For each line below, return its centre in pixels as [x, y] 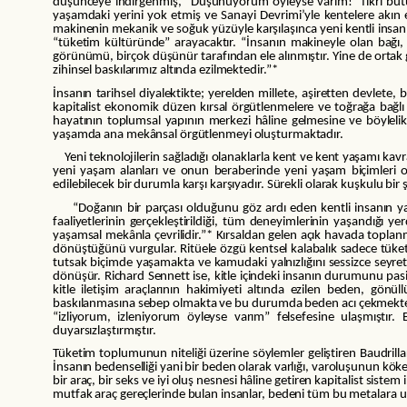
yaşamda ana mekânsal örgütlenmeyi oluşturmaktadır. [198, 134]
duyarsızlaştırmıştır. [104, 331]
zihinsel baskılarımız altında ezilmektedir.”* [165, 70]
